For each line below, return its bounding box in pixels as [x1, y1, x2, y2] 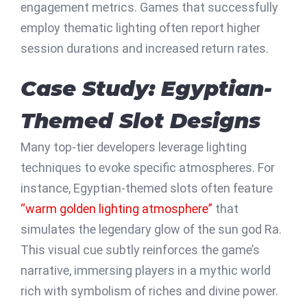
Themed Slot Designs [21, 107, 260, 134]
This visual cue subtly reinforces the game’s [21, 242, 260, 257]
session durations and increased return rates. [21, 40, 269, 56]
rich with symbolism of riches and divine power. [21, 283, 278, 298]
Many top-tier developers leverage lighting [21, 139, 247, 154]
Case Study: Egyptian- [21, 75, 272, 101]
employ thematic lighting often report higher [21, 20, 260, 35]
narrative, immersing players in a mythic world [21, 262, 271, 278]
